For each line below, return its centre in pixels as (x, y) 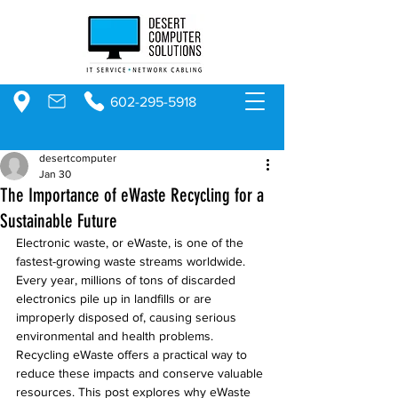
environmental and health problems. (116, 336)
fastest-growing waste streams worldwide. (132, 261)
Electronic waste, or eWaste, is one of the (131, 243)
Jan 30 (55, 174)
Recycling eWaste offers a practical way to (133, 354)
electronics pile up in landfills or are (115, 298)
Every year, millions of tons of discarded (127, 280)
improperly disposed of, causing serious (128, 317)
